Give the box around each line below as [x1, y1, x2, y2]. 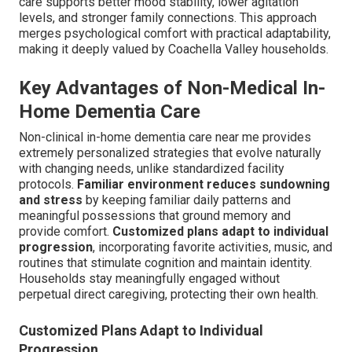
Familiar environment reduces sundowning [77, 176, 330, 192]
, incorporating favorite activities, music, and [93, 239, 332, 255]
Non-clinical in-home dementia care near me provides [19, 129, 311, 145]
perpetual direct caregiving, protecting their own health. [19, 286, 318, 302]
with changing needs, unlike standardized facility [19, 160, 284, 176]
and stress [19, 192, 82, 207]
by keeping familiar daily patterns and [82, 192, 291, 207]
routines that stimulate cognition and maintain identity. [19, 255, 312, 270]
